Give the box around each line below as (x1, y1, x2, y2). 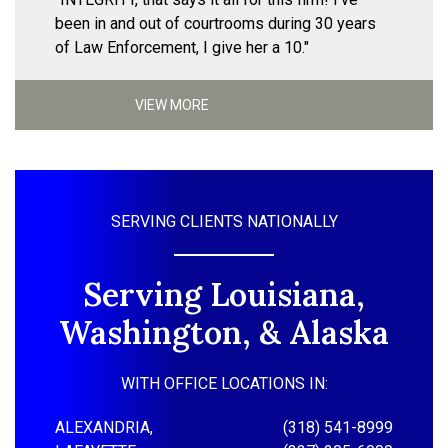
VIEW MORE (135, 96, 209, 113)
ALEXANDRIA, (55, 418, 153, 438)
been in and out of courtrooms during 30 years (55, 14, 376, 34)
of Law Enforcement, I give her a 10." (55, 38, 309, 58)
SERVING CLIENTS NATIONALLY (110, 212, 338, 232)
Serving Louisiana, (83, 274, 365, 316)
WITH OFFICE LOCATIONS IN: (120, 374, 328, 394)
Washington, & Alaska (59, 312, 389, 354)
